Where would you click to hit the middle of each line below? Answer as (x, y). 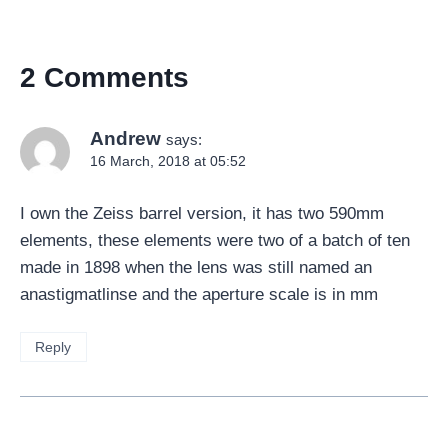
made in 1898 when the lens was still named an (196, 268)
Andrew (125, 138)
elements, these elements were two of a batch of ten (215, 241)
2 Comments (104, 77)
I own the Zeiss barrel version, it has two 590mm (202, 214)
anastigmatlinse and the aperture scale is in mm (199, 295)
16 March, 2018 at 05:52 (168, 161)
